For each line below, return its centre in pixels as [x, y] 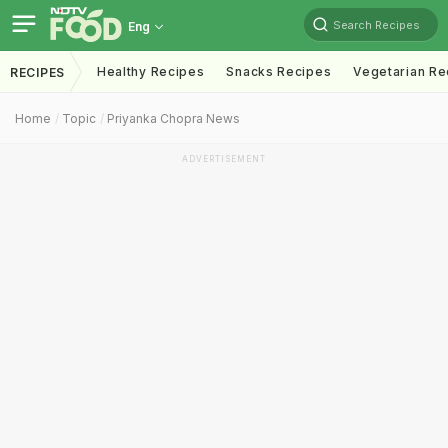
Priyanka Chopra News [173, 118]
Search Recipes [376, 24]
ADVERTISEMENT [224, 159]
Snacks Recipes [279, 71]
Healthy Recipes [150, 71]
